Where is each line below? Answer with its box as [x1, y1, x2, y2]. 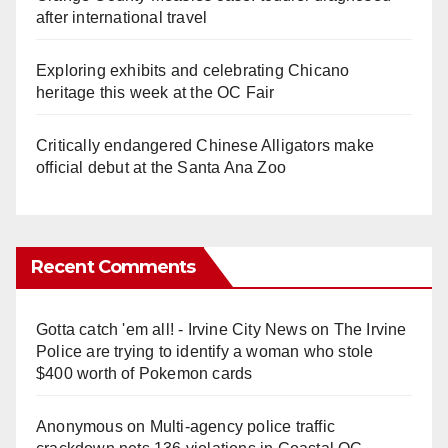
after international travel [36, 8, 208, 26]
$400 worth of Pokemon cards [36, 364, 253, 382]
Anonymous [36, 417, 123, 435]
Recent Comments [31, 255, 196, 278]
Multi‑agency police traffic [149, 417, 336, 435]
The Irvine [333, 320, 407, 338]
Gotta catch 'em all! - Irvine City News [36, 320, 307, 338]
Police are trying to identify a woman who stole [36, 342, 374, 360]
